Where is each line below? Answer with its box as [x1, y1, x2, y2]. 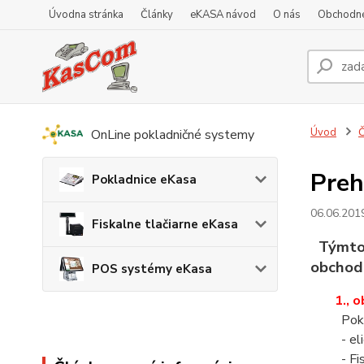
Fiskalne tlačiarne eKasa [92, 216, 238, 233]
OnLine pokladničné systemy [91, 125, 254, 144]
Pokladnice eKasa [92, 171, 197, 188]
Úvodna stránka [49, 7, 123, 22]
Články [141, 7, 173, 22]
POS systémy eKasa [92, 261, 212, 278]
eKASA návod [190, 7, 256, 22]
